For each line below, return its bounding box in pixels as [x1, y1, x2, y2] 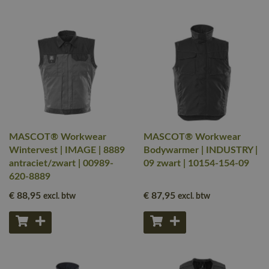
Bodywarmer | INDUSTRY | [144, 145, 258, 155]
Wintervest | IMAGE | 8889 [9, 145, 125, 155]
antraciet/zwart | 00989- [9, 159, 113, 168]
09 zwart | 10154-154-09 [144, 159, 249, 168]
